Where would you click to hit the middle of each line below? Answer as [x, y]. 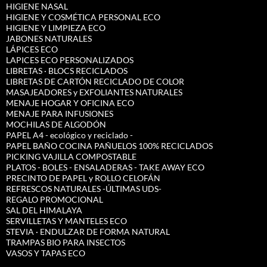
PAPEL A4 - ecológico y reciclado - [69, 135]
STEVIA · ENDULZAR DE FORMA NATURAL [88, 232]
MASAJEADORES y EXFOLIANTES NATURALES [94, 92]
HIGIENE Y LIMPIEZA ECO [56, 28]
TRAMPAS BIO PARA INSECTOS [66, 243]
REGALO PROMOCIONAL [55, 200]
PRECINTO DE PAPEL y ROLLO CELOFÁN [83, 178]
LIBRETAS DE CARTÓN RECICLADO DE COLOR [95, 82]
